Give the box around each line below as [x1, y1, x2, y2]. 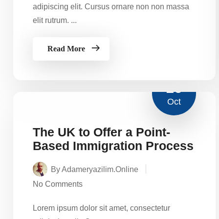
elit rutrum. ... [33, 16, 77, 24]
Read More [47, 44, 85, 53]
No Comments [33, 179, 83, 188]
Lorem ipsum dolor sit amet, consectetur [33, 203, 170, 212]
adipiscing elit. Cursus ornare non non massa [33, 2, 189, 11]
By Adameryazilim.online [51, 165, 138, 174]
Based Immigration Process [33, 138, 194, 153]
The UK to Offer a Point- [33, 125, 170, 139]
